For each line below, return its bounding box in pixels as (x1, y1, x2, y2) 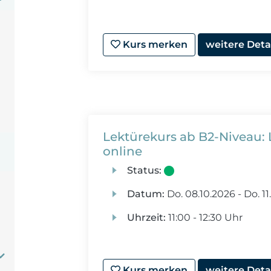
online (103, 144, 143, 158)
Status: (126, 165, 162, 176)
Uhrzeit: (126, 212, 166, 223)
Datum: (126, 188, 165, 200)
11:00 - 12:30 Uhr (165, 212, 243, 223)
